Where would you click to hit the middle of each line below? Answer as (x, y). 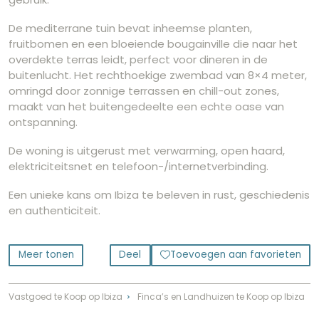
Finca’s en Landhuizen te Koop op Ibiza (221, 296)
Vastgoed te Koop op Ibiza (66, 296)
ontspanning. (43, 122)
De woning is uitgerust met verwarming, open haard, (147, 150)
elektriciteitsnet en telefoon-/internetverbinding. (138, 166)
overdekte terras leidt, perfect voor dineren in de (138, 59)
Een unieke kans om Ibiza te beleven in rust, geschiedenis (159, 194)
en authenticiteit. (54, 210)
